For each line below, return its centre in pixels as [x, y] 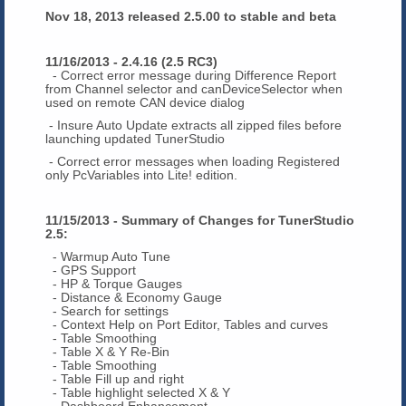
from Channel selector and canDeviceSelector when [194, 88]
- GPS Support [91, 270]
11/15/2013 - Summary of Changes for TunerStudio [200, 220]
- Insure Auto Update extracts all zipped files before [193, 125]
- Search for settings [107, 310]
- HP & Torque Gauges [114, 283]
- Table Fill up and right [115, 378]
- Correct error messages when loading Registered [193, 161]
